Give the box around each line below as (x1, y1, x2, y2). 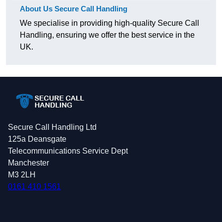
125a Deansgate (8, 135, 66, 144)
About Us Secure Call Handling (20, 4, 127, 13)
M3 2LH (8, 170, 36, 179)
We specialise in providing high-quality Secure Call (20, 19, 199, 28)
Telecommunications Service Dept (8, 147, 128, 156)
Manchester (8, 159, 49, 167)
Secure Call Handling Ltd (8, 123, 97, 132)
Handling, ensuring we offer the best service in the (20, 31, 195, 40)
